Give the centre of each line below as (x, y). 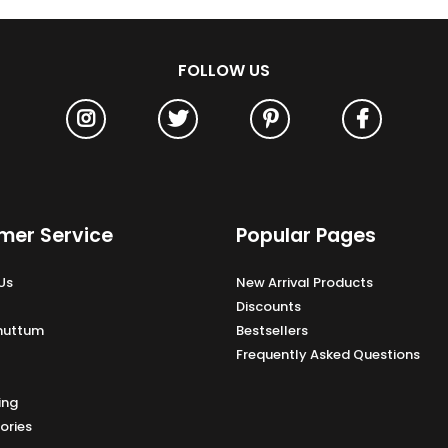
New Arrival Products (304, 282)
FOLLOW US (224, 71)
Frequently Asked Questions (328, 354)
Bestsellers (272, 330)
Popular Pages (306, 236)
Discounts (268, 306)
